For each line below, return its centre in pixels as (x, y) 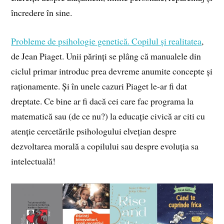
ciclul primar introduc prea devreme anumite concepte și (112, 71)
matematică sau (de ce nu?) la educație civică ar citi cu (108, 116)
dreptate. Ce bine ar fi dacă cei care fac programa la (102, 101)
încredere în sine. (42, 13)
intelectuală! (33, 161)
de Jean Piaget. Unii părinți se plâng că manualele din (106, 56)
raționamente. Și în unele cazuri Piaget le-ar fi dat (99, 86)
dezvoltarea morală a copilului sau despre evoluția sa (105, 146)
